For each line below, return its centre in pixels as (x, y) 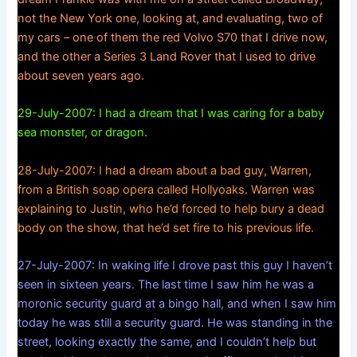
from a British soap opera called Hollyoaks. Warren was (167, 189)
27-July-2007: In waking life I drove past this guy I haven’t (175, 266)
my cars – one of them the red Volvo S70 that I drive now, (173, 37)
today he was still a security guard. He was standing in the (175, 323)
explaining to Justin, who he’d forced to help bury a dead (171, 208)
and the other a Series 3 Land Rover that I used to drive (167, 56)
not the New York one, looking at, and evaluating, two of (171, 18)
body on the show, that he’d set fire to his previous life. (166, 228)
